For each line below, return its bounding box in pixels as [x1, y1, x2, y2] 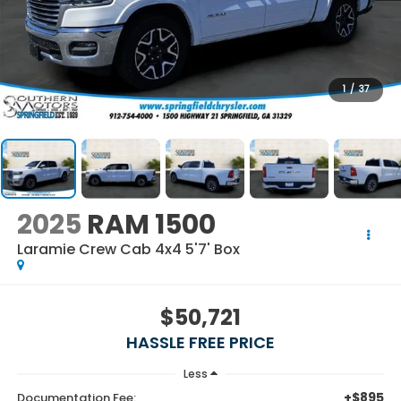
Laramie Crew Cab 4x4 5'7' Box [16, 239, 240, 260]
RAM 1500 [86, 206, 216, 244]
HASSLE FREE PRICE [126, 330, 275, 354]
